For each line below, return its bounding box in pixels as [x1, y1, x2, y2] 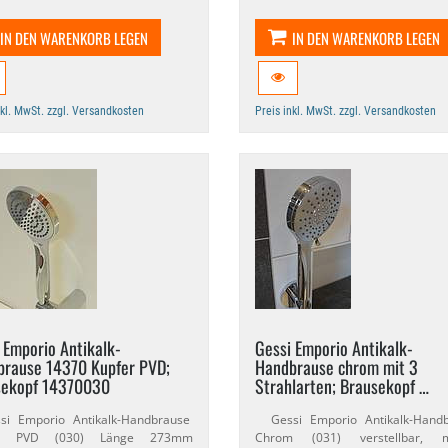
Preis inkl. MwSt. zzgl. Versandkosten [254, 104, 436, 118]
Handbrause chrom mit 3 [254, 354, 418, 380]
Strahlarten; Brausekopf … [254, 373, 429, 399]
